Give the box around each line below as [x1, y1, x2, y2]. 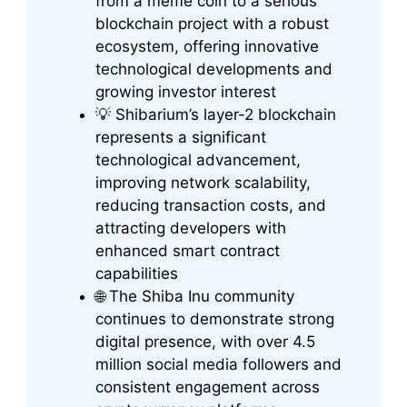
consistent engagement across [95, 378, 320, 397]
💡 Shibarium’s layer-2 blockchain [95, 105, 336, 124]
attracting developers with [95, 219, 286, 238]
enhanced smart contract [95, 242, 280, 261]
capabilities [95, 264, 178, 283]
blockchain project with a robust [95, 15, 329, 34]
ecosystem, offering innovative [95, 37, 319, 56]
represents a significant [95, 128, 266, 147]
